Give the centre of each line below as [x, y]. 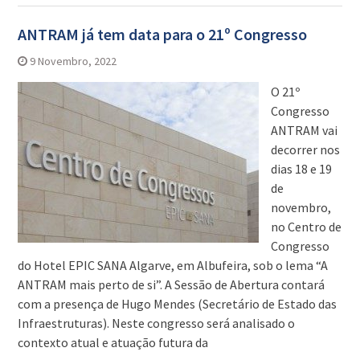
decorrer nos [305, 150]
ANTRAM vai [304, 131]
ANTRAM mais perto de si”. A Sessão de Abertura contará [171, 285]
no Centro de [306, 227]
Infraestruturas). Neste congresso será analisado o [156, 323]
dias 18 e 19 [301, 169]
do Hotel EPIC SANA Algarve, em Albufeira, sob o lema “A [172, 266]
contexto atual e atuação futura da [112, 343]
